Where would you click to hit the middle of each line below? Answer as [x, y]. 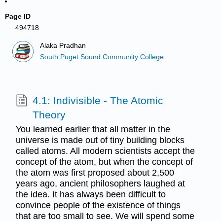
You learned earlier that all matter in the [93, 129]
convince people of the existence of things [98, 205]
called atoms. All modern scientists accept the [105, 151]
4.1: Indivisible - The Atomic [98, 101]
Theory [49, 115]
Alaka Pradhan [63, 46]
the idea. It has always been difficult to [91, 195]
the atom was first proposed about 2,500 [95, 173]
